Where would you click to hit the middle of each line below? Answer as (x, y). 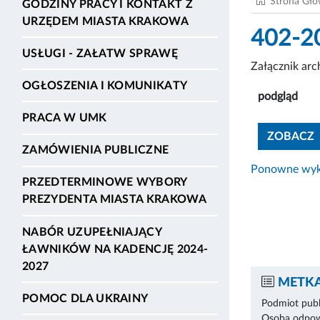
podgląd (278, 96)
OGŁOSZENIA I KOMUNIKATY (105, 85)
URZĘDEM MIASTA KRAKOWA (106, 21)
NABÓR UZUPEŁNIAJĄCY (92, 232)
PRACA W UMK (65, 118)
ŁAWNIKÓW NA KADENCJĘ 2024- (115, 249)
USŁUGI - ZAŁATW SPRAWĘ (100, 53)
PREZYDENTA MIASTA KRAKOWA (115, 200)
